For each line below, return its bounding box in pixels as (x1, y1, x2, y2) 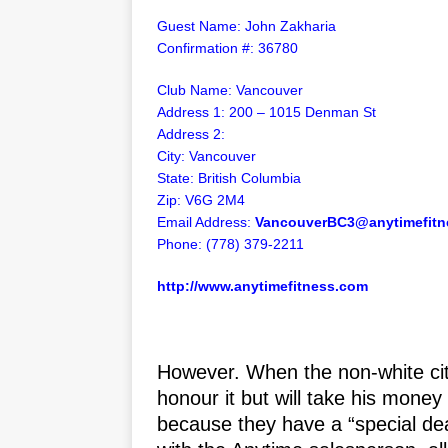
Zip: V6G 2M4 (157, 191, 245, 208)
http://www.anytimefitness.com (157, 277, 368, 294)
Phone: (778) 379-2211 (157, 235, 304, 252)
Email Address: (157, 213, 255, 230)
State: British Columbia (157, 169, 301, 186)
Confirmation (157, 39, 238, 56)
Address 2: (157, 125, 225, 142)
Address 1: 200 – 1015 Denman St (157, 103, 376, 120)
